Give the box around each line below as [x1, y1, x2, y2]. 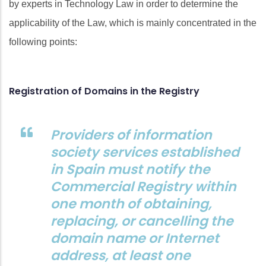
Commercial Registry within [50, 176, 236, 196]
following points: [9, 36, 77, 47]
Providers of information [50, 125, 212, 144]
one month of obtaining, [50, 194, 212, 213]
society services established [50, 142, 239, 161]
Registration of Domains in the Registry [9, 84, 199, 98]
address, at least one [50, 245, 191, 265]
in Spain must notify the [50, 159, 210, 179]
